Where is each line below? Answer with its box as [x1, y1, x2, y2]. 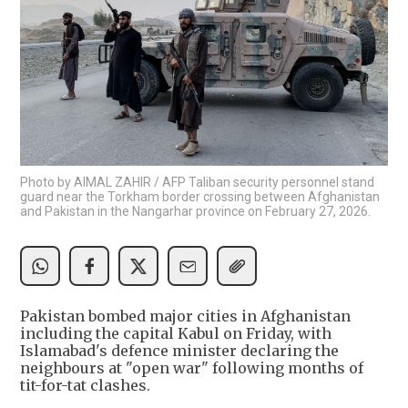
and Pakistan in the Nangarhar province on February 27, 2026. [20, 204, 371, 219]
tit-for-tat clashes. [20, 376, 150, 395]
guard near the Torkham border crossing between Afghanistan [20, 189, 380, 205]
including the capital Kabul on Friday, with [20, 324, 331, 343]
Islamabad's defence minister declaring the [20, 342, 339, 361]
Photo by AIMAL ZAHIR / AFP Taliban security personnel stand [20, 175, 374, 190]
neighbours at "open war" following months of [20, 359, 363, 378]
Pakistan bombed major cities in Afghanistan [20, 307, 351, 326]
